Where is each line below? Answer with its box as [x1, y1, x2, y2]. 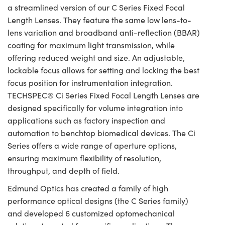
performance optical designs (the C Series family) [8, 195, 188, 206]
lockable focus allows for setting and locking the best [8, 64, 199, 75]
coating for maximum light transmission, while [8, 39, 175, 50]
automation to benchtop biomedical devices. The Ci [8, 127, 195, 138]
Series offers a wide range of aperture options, [8, 140, 177, 151]
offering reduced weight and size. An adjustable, [8, 52, 185, 63]
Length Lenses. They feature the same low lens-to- [8, 14, 191, 25]
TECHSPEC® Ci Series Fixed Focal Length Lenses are [8, 89, 199, 100]
